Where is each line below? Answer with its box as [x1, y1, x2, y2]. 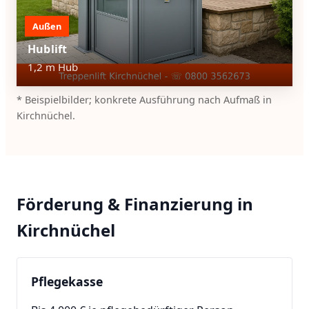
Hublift [28, 41, 68, 57]
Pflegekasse [31, 272, 103, 290]
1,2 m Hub [28, 59, 78, 74]
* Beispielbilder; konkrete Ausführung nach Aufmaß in [17, 92, 272, 106]
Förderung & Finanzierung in [17, 192, 253, 216]
